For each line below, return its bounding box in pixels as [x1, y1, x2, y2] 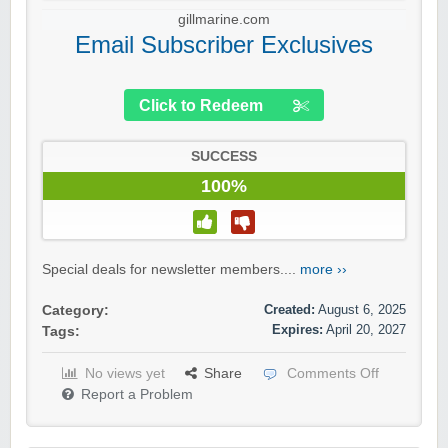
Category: [42, 303, 109, 319]
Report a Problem [81, 387, 193, 403]
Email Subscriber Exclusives [75, 31, 373, 59]
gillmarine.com [178, 12, 270, 28]
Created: [264, 302, 315, 318]
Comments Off [287, 366, 379, 382]
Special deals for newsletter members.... [42, 262, 300, 278]
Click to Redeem [139, 97, 263, 115]
